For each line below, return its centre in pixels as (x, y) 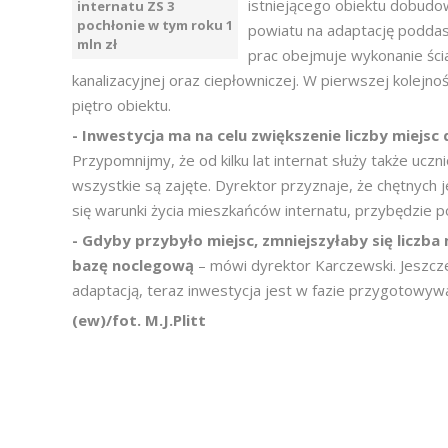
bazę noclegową (135, 265)
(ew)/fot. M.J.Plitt (139, 320)
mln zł (97, 44)
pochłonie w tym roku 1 (155, 25)
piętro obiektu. (121, 105)
